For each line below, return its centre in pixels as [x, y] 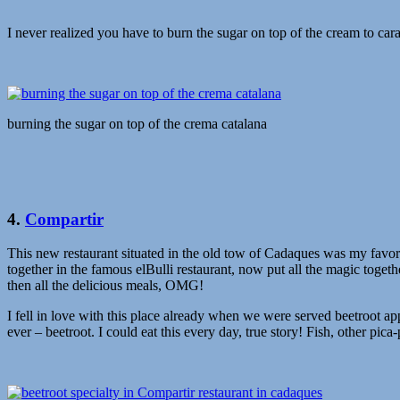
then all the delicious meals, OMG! [105, 286]
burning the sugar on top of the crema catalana [137, 123]
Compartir [64, 219]
